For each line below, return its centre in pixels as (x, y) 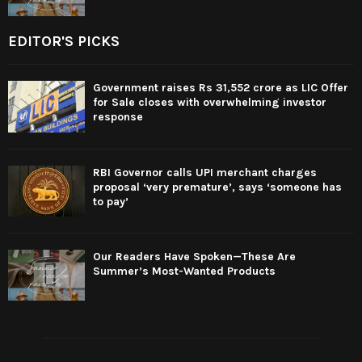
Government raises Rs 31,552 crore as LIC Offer (221, 88)
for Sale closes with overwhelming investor (210, 103)
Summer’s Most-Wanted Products (184, 271)
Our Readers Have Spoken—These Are (194, 257)
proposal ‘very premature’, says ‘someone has (217, 187)
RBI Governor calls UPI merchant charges (205, 172)
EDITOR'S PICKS (64, 42)
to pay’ (111, 201)
